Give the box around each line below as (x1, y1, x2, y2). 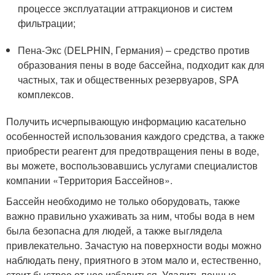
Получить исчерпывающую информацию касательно (6, 114, 246, 128)
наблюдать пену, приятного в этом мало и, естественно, (6, 252, 261, 267)
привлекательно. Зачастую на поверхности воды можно (6, 238, 261, 252)
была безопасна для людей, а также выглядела (6, 223, 222, 238)
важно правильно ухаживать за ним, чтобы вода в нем (6, 208, 255, 223)
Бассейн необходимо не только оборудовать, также (6, 193, 240, 208)
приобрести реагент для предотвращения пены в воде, (6, 143, 259, 158)
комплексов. (18, 87, 74, 101)
